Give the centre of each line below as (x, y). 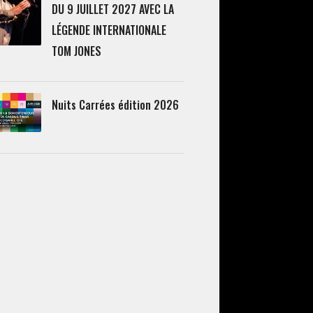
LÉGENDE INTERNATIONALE (109, 30)
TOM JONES (76, 51)
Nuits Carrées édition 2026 (115, 105)
